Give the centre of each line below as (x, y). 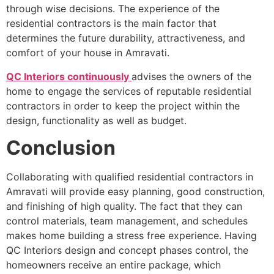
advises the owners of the (191, 76)
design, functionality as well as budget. (96, 120)
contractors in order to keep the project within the (123, 106)
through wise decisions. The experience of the (113, 9)
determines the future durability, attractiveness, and (126, 38)
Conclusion (61, 148)
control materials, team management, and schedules (127, 221)
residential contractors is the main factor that (111, 24)
